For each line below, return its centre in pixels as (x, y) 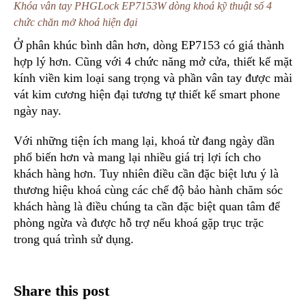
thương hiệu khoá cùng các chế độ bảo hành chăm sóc (148, 190)
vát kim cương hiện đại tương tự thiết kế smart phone (147, 94)
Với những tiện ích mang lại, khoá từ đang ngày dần (144, 140)
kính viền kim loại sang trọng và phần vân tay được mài (153, 78)
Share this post (61, 290)
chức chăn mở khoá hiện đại (75, 22)
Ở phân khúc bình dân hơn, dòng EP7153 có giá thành (149, 45)
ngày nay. (38, 110)
